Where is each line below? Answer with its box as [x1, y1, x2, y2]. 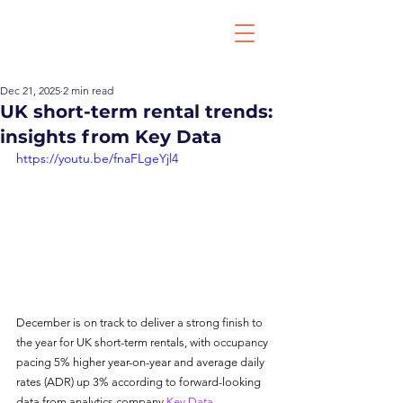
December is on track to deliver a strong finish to [16, 315, 265, 329]
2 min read [63, 84, 113, 97]
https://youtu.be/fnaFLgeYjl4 [16, 150, 178, 166]
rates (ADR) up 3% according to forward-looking [16, 374, 264, 389]
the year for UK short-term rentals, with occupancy [16, 335, 271, 349]
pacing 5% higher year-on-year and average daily [16, 354, 267, 369]
